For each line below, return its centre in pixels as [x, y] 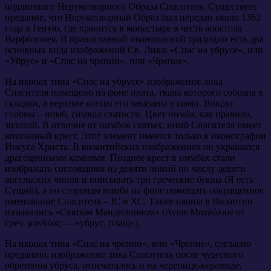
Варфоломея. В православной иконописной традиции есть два [134, 39]
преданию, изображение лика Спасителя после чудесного [124, 254]
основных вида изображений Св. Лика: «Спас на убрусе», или [134, 50]
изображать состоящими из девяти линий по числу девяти [125, 168]
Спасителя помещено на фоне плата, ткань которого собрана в [134, 92]
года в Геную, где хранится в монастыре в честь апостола [123, 28]
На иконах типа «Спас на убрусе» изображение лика [114, 81]
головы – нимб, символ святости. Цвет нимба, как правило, [129, 114]
